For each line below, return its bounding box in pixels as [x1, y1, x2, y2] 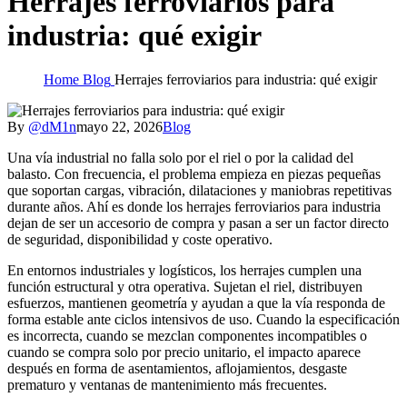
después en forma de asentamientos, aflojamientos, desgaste [7, 361, 347, 377]
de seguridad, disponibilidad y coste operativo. [7, 232, 273, 248]
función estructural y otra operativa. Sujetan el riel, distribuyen [7, 279, 362, 295]
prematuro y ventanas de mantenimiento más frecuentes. [7, 377, 327, 393]
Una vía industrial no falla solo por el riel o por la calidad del [7, 150, 353, 166]
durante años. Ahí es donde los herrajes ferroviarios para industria [7, 199, 381, 215]
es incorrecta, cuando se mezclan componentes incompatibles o [7, 328, 367, 344]
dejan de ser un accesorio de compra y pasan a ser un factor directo [7, 215, 389, 232]
